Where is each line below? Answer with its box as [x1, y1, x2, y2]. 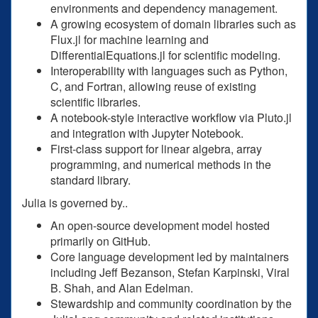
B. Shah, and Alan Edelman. [50, 279, 193, 296]
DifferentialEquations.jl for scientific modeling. [50, 46, 280, 63]
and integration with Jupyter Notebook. [50, 124, 243, 141]
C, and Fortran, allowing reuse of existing [50, 77, 256, 94]
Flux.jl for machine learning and [50, 31, 209, 48]
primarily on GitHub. [50, 232, 150, 249]
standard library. [50, 171, 131, 188]
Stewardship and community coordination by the [50, 295, 292, 312]
